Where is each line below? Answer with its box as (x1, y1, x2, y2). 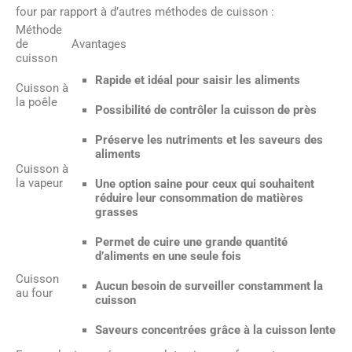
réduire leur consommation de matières (95, 191, 303, 205)
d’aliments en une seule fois (95, 249, 241, 263)
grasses (95, 205, 138, 219)
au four (16, 286, 53, 300)
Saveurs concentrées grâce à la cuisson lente (95, 323, 335, 337)
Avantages (71, 37, 126, 51)
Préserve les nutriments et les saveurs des (95, 133, 323, 147)
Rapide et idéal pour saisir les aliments (95, 73, 300, 87)
